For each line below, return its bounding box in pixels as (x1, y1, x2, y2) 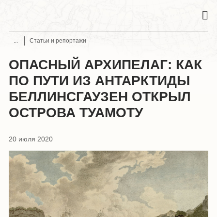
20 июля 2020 (9, 135, 53, 143)
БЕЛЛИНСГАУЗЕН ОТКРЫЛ (9, 89, 191, 104)
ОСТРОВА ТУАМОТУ (9, 105, 143, 120)
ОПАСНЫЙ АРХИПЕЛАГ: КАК (9, 57, 202, 72)
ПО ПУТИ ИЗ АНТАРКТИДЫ (9, 73, 190, 88)
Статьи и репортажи (30, 37, 86, 44)
